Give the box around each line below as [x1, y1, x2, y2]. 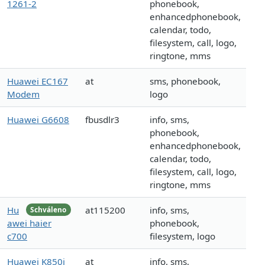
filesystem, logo [150, 230, 215, 243]
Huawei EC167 [7, 75, 68, 88]
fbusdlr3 [85, 114, 119, 126]
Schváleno [30, 205, 67, 214]
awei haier [7, 217, 51, 230]
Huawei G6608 [7, 114, 69, 126]
